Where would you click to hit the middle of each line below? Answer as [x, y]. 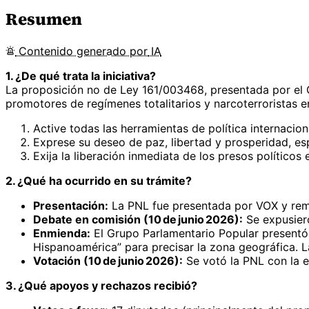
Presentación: [71, 205]
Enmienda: [62, 233]
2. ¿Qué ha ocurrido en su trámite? [99, 180]
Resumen [44, 19]
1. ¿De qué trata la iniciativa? [81, 76]
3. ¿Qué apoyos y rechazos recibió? [101, 285]
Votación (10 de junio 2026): [108, 260]
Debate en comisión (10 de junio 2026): [138, 219]
